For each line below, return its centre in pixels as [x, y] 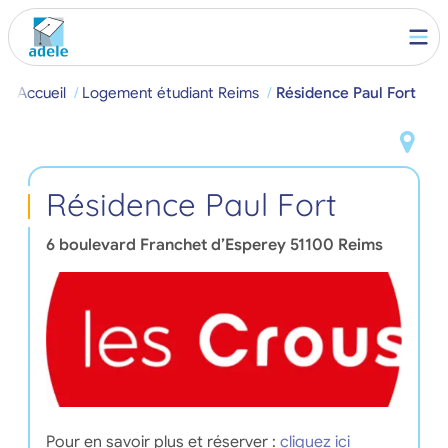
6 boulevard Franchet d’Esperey [165, 245]
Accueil [41, 92]
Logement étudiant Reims [171, 92]
